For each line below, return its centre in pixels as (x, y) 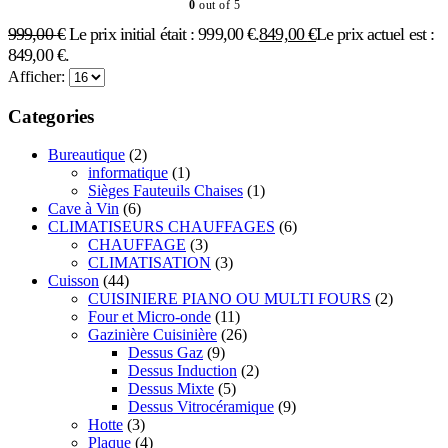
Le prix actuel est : (375, 33)
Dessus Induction (182, 371)
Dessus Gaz (165, 353)
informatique (128, 173)
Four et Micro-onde (149, 317)
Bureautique (86, 155)
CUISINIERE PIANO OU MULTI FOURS (229, 299)
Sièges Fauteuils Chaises (165, 191)
